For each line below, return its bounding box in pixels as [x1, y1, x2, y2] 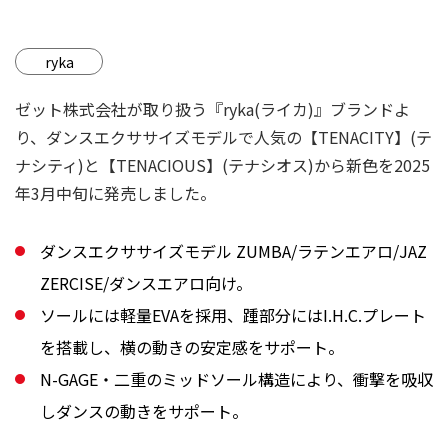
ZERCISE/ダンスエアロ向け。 [40, 271, 252, 295]
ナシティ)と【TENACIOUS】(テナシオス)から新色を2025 [15, 153, 430, 177]
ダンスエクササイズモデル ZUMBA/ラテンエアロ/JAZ [40, 239, 427, 263]
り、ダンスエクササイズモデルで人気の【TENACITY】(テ [15, 125, 432, 149]
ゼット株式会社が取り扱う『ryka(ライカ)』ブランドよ [15, 97, 410, 121]
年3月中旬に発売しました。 [15, 181, 216, 205]
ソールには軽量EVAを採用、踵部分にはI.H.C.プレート [40, 303, 426, 327]
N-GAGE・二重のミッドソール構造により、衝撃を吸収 [40, 367, 433, 391]
